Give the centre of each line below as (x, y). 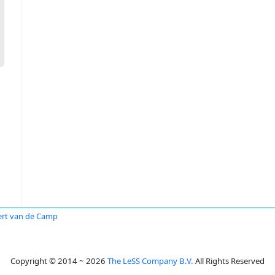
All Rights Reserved (229, 261)
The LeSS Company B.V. (150, 261)
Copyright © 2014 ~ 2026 (59, 261)
